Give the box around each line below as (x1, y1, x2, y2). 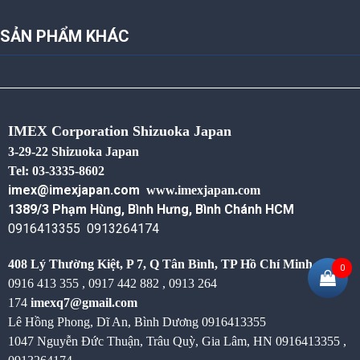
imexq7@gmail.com (31, 295, 141, 309)
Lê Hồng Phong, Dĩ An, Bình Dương (8, 314, 198, 329)
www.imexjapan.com (146, 182, 260, 197)
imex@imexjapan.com (8, 182, 146, 198)
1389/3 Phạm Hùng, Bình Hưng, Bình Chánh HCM (8, 201, 294, 217)
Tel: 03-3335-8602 (8, 163, 104, 178)
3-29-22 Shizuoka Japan (8, 144, 139, 158)
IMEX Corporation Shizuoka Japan (8, 122, 231, 139)
